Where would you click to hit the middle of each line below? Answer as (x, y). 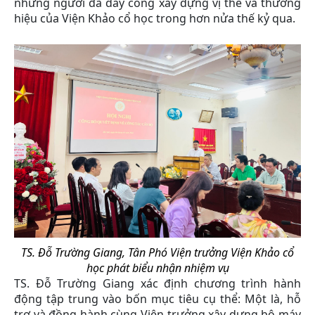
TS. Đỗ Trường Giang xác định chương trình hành (157, 284)
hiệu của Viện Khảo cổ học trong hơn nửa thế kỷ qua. (155, 18)
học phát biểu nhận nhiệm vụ (157, 268)
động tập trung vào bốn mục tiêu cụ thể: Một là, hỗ (157, 299)
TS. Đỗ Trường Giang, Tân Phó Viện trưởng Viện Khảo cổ (157, 253)
